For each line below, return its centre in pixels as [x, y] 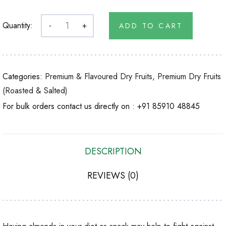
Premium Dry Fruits [189, 77]
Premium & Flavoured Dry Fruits [99, 77]
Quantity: [18, 26]
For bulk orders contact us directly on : [70, 106]
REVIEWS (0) [113, 175]
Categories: [24, 77]
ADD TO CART [151, 26]
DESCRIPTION [113, 151]
